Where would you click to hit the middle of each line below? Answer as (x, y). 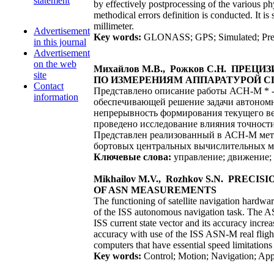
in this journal (60, 42)
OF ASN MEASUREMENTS (155, 190)
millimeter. (114, 26)
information (56, 97)
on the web (55, 64)
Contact (49, 86)
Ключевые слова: (132, 157)
